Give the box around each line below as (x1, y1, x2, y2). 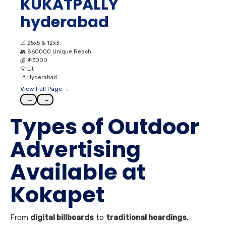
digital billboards (30, 213, 94, 222)
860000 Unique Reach (27, 48, 91, 55)
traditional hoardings (106, 213, 187, 222)
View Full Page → (20, 85, 70, 93)
